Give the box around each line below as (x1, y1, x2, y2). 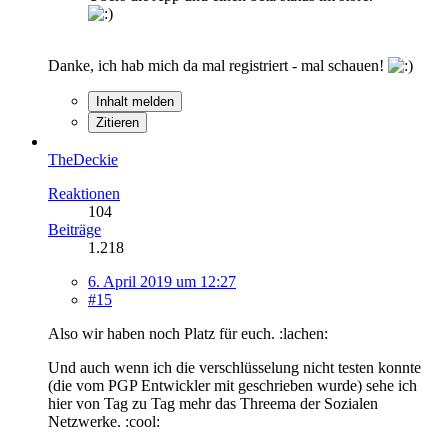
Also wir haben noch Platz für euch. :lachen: (48, 324, 328, 342)
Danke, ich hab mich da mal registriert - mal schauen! (48, 56, 388, 74)
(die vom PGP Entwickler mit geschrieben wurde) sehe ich (48, 376, 417, 394)
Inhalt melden (96, 93, 174, 109)
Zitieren (96, 114, 139, 130)
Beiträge (48, 220, 101, 238)
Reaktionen (48, 184, 120, 202)
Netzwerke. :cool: (48, 412, 160, 430)
